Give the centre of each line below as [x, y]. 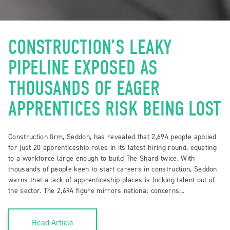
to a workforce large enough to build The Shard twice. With [102, 158]
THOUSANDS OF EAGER [84, 88]
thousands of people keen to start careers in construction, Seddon [113, 169]
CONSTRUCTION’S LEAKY [90, 47]
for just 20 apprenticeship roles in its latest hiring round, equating [113, 147]
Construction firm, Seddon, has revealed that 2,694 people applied [112, 137]
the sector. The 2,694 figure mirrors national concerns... [97, 190]
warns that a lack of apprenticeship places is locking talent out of [112, 180]
